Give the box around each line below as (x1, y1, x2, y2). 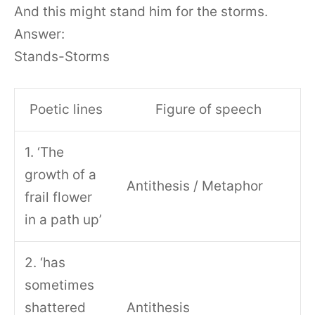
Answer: (14, 25, 65, 42)
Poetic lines (29, 101, 103, 118)
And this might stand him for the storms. (14, 3, 268, 20)
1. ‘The (25, 144, 65, 161)
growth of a (25, 167, 97, 184)
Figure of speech (155, 101, 262, 118)
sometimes (25, 277, 95, 294)
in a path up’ (25, 212, 103, 229)
